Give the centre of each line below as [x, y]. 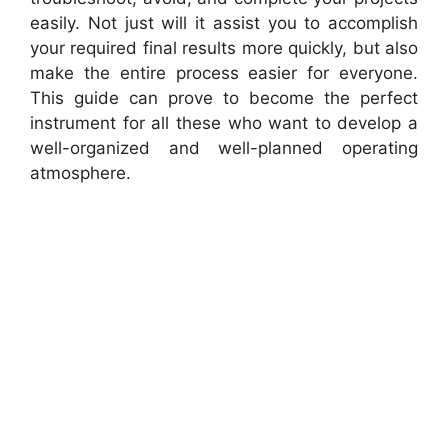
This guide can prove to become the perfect [224, 98]
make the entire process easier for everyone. [224, 73]
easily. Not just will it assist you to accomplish [224, 23]
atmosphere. [80, 173]
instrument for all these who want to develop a [224, 123]
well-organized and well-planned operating [224, 148]
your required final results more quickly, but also [224, 48]
